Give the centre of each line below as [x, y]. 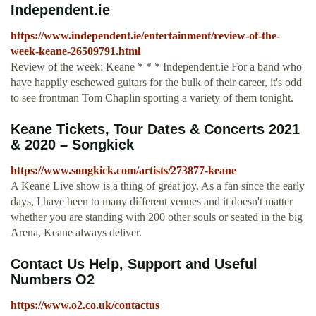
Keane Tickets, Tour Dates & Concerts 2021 [155, 129]
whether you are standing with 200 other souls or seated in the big [157, 217]
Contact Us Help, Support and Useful [134, 264]
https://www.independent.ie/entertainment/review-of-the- [145, 36]
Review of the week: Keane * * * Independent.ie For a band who [156, 67]
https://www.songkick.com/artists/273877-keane [123, 171]
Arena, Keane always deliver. [76, 233]
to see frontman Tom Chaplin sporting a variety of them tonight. [152, 98]
